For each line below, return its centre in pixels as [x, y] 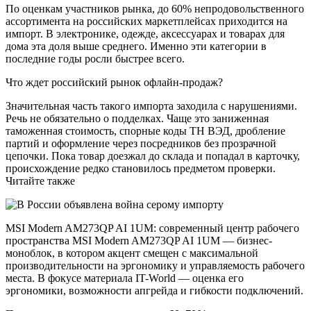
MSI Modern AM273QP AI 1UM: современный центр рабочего [152, 228]
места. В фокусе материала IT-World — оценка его [125, 278]
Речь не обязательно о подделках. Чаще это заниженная [137, 119]
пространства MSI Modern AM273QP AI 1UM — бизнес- [139, 241]
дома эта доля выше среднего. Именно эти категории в [136, 47]
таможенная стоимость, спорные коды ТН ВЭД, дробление [145, 131]
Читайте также [40, 181]
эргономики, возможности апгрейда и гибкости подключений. [154, 291]
